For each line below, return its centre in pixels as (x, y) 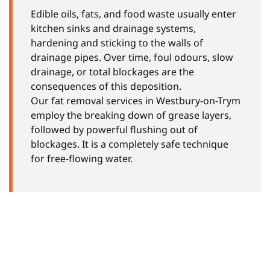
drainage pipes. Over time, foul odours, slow (132, 57)
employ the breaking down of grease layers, (131, 115)
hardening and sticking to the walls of (117, 42)
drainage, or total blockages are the (112, 71)
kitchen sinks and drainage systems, (113, 28)
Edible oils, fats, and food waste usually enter (133, 14)
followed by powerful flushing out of (114, 129)
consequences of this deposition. (106, 86)
